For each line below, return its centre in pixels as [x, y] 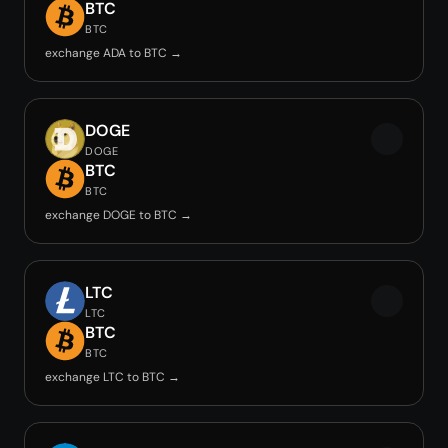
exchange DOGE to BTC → [118, 215]
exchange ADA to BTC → [113, 53]
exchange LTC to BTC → [112, 377]
